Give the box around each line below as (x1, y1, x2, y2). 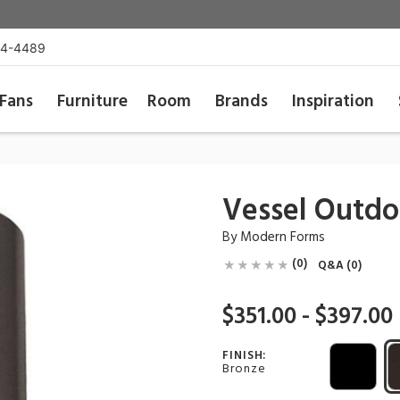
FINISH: (222, 346, 267, 365)
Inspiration (292, 88, 375, 115)
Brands (215, 88, 269, 115)
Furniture (56, 88, 128, 115)
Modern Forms (240, 227, 325, 248)
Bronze (222, 359, 266, 379)
